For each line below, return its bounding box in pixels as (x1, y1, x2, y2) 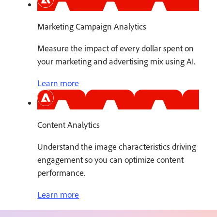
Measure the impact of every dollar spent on (37, 43, 194, 54)
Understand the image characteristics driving (37, 141, 197, 153)
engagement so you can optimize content (37, 154, 184, 166)
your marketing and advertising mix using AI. (37, 56, 196, 67)
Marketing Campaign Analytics (37, 21, 147, 32)
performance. (37, 167, 86, 179)
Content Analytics (37, 119, 100, 131)
